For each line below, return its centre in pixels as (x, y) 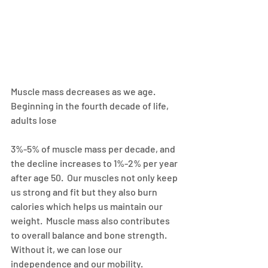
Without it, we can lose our (67, 249)
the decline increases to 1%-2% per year (95, 163)
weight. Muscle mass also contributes (91, 221)
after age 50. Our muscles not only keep (95, 178)
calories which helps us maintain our (88, 206)
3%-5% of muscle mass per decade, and (94, 149)
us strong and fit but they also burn (85, 192)
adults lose (34, 120)
